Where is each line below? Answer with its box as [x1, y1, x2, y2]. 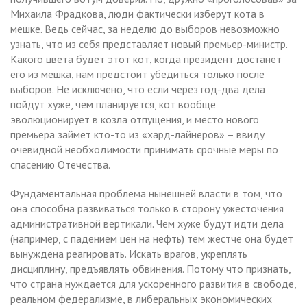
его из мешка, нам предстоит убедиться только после [10, 66, 265, 81]
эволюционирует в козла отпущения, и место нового [10, 112, 259, 126]
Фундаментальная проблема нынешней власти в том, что [10, 186, 282, 200]
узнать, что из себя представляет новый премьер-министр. [10, 36, 287, 51]
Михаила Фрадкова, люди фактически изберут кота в [10, 6, 265, 21]
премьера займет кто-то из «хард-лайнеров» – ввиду [10, 127, 265, 141]
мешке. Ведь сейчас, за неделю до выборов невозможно [10, 21, 280, 36]
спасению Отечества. [10, 157, 110, 171]
